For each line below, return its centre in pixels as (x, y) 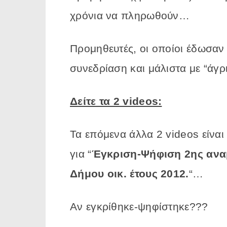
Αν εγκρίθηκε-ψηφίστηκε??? (139, 206)
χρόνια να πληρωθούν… (130, 15)
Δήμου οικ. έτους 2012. (129, 173)
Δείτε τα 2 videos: (116, 101)
